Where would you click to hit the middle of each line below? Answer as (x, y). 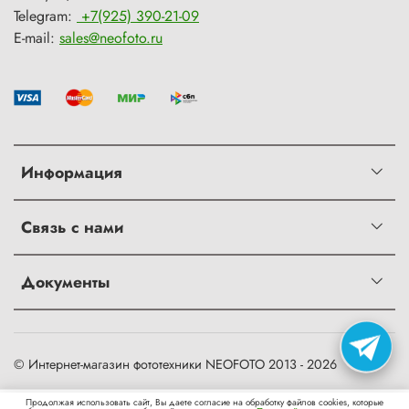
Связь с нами (72, 228)
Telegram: (45, 16)
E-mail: (37, 38)
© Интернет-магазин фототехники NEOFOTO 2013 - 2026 (175, 365)
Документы (65, 283)
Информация (72, 173)
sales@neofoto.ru (111, 38)
